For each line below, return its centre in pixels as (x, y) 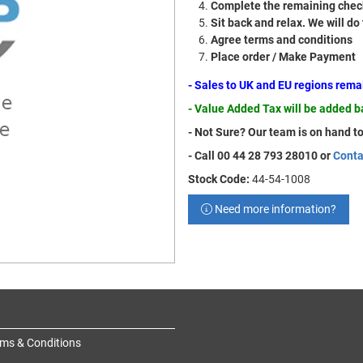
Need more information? (274, 209)
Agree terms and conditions (282, 40)
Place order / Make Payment (283, 57)
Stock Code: (219, 179)
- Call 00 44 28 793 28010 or (261, 156)
